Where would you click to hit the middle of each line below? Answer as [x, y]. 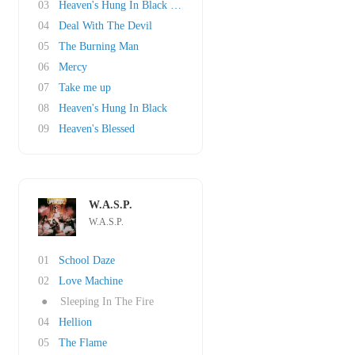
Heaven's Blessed [97, 129]
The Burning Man [99, 46]
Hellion [75, 322]
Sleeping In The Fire [107, 302]
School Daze [87, 260]
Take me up [85, 88]
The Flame [83, 343]
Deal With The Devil [105, 26]
